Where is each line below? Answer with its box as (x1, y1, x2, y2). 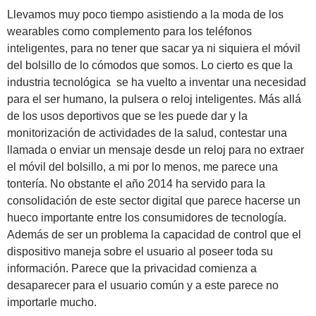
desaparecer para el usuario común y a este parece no (7, 279, 279, 291)
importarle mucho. (7, 296, 97, 308)
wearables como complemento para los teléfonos (7, 25, 252, 37)
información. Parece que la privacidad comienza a (7, 262, 257, 274)
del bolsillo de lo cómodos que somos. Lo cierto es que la (7, 59, 293, 71)
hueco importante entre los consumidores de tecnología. (7, 211, 286, 224)
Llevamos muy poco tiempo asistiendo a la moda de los (7, 8, 284, 20)
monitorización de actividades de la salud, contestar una (7, 126, 287, 139)
